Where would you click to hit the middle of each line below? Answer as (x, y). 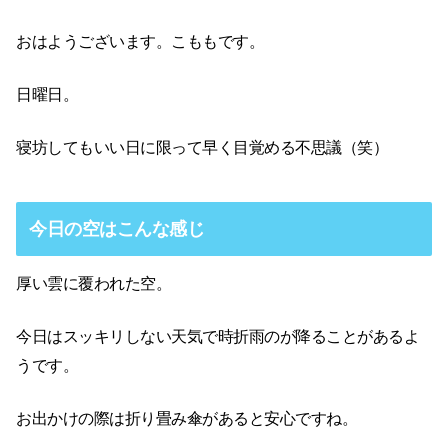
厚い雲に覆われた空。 (93, 284)
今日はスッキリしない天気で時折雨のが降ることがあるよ (217, 337)
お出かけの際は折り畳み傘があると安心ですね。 (186, 419)
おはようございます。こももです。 (140, 41)
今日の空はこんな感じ (117, 229)
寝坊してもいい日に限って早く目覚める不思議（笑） (202, 147)
